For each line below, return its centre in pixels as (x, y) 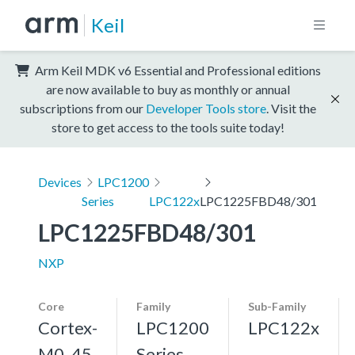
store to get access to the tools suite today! (168, 127)
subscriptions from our (83, 108)
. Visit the (291, 108)
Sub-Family (277, 306)
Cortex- (68, 327)
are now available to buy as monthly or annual (168, 89)
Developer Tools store (206, 108)
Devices (60, 181)
